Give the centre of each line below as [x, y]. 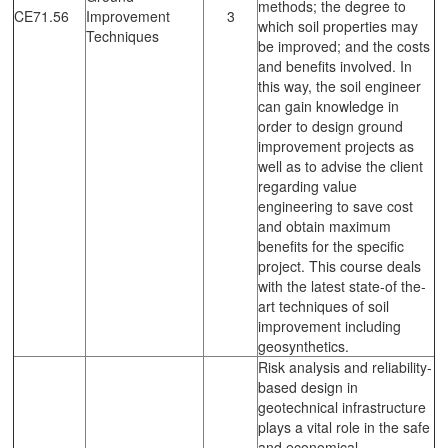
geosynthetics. [303, 345]
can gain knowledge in [328, 105]
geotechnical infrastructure [342, 406]
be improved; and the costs [344, 45]
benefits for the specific [331, 245]
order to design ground [330, 125]
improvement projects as [336, 145]
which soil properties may [338, 25]
